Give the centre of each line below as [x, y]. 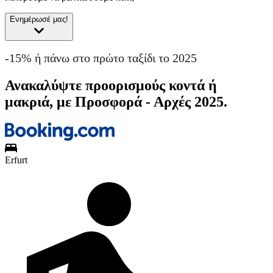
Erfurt [16, 160]
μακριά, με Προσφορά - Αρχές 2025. [116, 101]
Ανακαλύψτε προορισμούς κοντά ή [111, 85]
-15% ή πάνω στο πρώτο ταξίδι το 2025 [101, 58]
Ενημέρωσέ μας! [39, 19]
